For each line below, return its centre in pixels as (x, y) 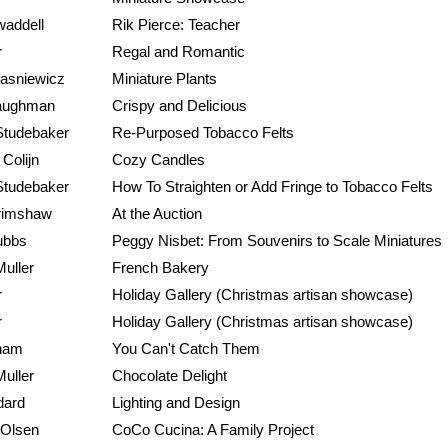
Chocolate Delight (169, 376)
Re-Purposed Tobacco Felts (203, 133)
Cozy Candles (158, 160)
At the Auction (157, 214)
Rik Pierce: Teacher (176, 25)
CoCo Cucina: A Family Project (213, 430)
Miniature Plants (164, 79)
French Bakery (160, 268)
